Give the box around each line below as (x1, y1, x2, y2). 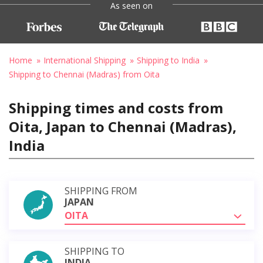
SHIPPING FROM (65, 184, 137, 197)
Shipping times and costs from (9, 97, 223, 117)
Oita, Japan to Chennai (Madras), (9, 116, 237, 136)
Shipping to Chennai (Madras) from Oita (9, 68, 160, 80)
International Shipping (43, 54, 126, 66)
